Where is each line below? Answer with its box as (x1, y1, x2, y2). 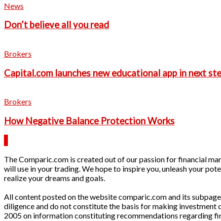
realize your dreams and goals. (4, 173, 105, 183)
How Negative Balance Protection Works (4, 115, 175, 127)
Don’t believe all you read (4, 19, 109, 31)
